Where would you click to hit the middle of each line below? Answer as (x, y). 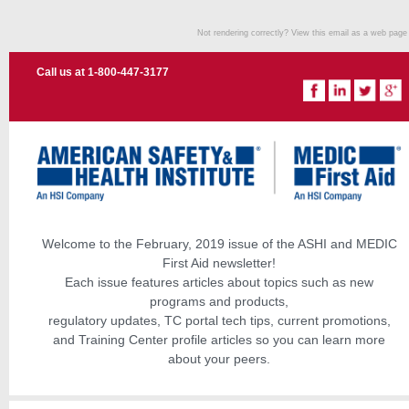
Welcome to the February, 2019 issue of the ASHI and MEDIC (219, 244)
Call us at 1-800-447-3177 (103, 72)
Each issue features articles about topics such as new (219, 282)
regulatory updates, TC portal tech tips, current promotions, (219, 320)
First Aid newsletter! (219, 263)
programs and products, (219, 301)
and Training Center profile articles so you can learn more (219, 340)
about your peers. (219, 359)
